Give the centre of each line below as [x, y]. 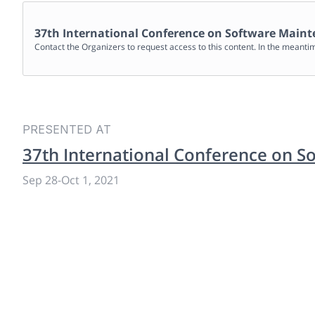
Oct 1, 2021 [90, 180]
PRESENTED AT [67, 129]
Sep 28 [40, 180]
